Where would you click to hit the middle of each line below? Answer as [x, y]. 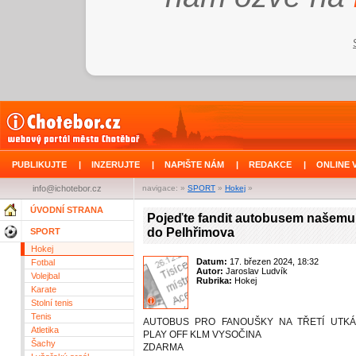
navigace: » [165, 188]
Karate [44, 290]
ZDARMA [163, 348]
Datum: [212, 262]
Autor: [211, 271]
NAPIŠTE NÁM [194, 165]
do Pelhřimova [191, 233]
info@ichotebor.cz [67, 189]
